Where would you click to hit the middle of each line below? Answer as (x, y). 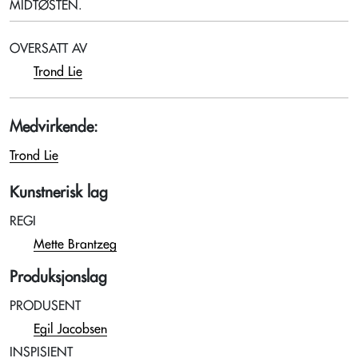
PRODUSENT (45, 306)
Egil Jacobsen (70, 329)
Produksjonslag (58, 277)
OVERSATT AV (48, 49)
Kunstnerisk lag (59, 192)
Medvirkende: (54, 127)
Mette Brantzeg (75, 245)
